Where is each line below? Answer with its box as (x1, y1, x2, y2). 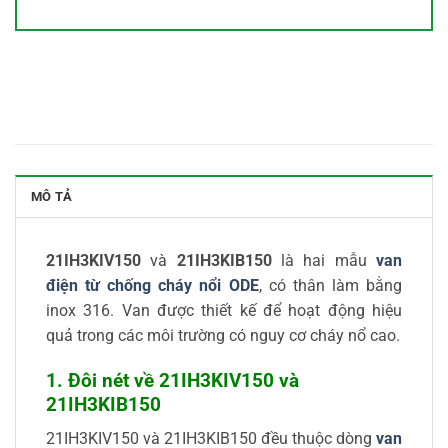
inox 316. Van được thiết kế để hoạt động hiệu (46, 300, 402, 320)
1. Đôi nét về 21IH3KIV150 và (46, 368, 299, 392)
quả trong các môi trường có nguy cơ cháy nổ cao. (46, 325, 400, 345)
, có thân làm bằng (258, 275, 403, 295)
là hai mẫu (281, 250, 377, 270)
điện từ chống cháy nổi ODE (46, 275, 259, 295)
